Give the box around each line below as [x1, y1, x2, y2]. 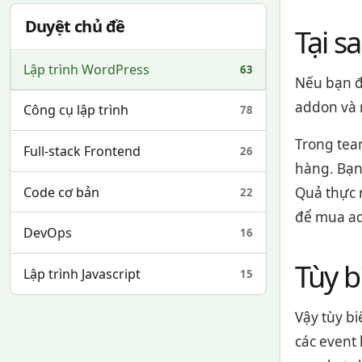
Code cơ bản [23, 183, 99, 201]
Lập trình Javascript [23, 264, 141, 283]
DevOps [23, 224, 72, 242]
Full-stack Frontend [23, 142, 141, 161]
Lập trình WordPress [23, 60, 149, 78]
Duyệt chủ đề [24, 15, 125, 38]
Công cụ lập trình [23, 101, 128, 120]
